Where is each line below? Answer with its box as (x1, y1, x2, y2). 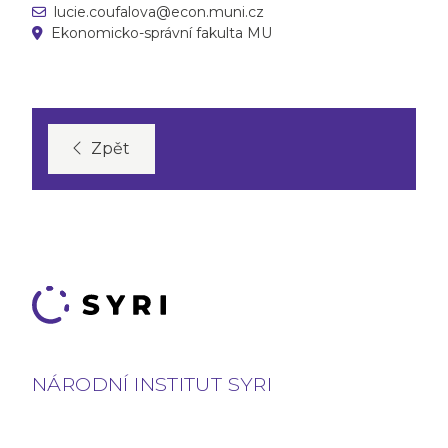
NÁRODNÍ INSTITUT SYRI (32, 371, 273, 396)
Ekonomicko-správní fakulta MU (51, 24, 272, 43)
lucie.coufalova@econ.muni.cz (54, 3, 264, 22)
